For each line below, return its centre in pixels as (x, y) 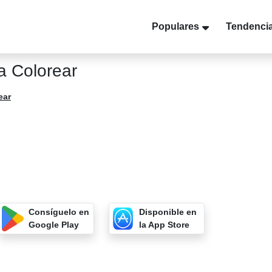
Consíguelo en (59, 212)
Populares (175, 26)
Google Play (54, 225)
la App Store (164, 225)
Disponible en (168, 212)
